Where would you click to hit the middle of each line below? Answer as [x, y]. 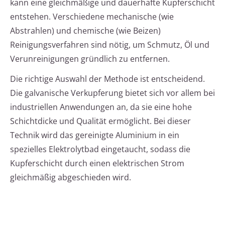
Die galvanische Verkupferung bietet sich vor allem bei [113, 93]
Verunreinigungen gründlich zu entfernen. [90, 59]
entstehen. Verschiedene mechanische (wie [92, 17]
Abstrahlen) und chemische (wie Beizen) [85, 31]
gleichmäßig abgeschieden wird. [71, 178]
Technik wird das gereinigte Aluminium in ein [95, 135]
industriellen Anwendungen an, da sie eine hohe [101, 107]
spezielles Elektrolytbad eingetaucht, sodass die [100, 149]
